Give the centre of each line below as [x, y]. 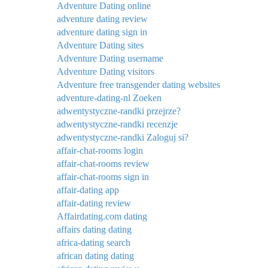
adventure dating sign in [102, 32]
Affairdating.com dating [102, 217]
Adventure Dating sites [100, 45]
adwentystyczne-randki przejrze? [119, 111]
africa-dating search [94, 243]
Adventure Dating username [110, 59]
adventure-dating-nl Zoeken [109, 98]
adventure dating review [102, 19]
